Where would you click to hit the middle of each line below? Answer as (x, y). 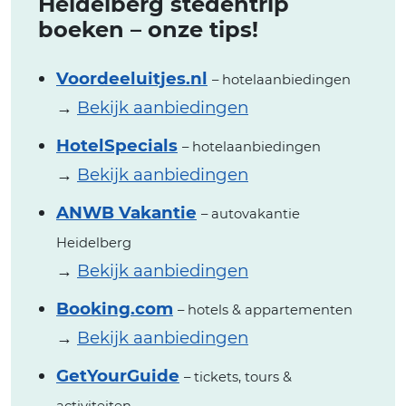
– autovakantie (251, 214)
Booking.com (115, 309)
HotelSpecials (117, 146)
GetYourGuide (118, 376)
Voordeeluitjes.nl (132, 79)
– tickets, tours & (238, 377)
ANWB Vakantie (126, 213)
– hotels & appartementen (265, 310)
